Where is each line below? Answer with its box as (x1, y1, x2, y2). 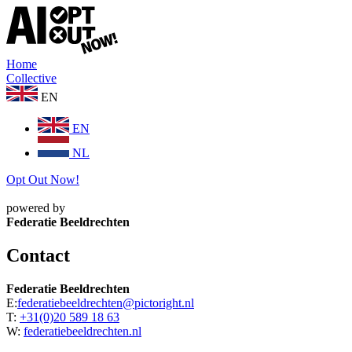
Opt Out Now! (6, 173, 79, 186)
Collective (6, 71, 57, 85)
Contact (6, 244, 70, 266)
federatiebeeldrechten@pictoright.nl (17, 295, 194, 310)
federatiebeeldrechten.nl (24, 324, 141, 338)
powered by (6, 201, 65, 214)
